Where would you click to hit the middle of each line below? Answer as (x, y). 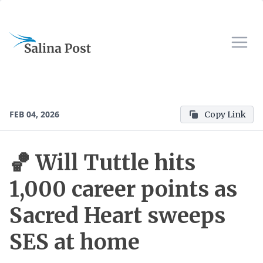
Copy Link (225, 114)
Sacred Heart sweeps (117, 216)
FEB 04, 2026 (34, 114)
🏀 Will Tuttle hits (102, 163)
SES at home (75, 242)
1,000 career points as (123, 189)
